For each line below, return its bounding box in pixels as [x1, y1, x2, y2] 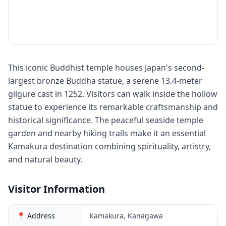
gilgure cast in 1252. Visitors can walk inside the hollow [8, 88, 217, 99]
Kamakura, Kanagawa [89, 211, 163, 220]
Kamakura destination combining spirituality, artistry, [8, 141, 211, 152]
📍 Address [17, 211, 55, 220]
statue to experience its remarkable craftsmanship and [8, 101, 218, 112]
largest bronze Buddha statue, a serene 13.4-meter [8, 75, 202, 86]
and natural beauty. [8, 154, 82, 165]
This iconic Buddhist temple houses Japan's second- [8, 62, 204, 73]
